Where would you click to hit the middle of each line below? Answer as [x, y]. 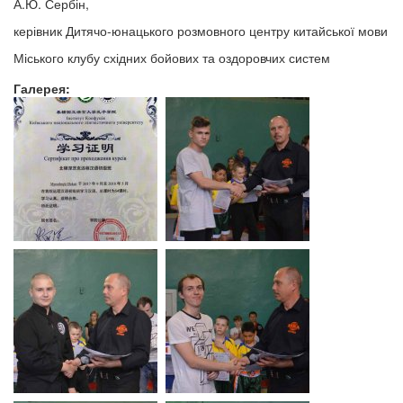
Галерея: [44, 88]
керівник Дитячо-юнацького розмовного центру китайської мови [201, 30]
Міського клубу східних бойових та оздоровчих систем [172, 57]
